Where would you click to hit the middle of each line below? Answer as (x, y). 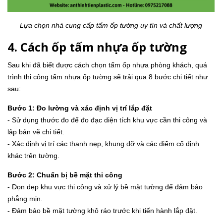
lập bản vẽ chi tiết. (36, 132)
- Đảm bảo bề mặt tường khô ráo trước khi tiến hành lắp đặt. (102, 210)
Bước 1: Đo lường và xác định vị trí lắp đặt (80, 108)
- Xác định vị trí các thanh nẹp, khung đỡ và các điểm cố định (103, 143)
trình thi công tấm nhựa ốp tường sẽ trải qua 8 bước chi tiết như (108, 77)
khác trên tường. (33, 155)
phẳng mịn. (25, 198)
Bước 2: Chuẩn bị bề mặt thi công (65, 175)
